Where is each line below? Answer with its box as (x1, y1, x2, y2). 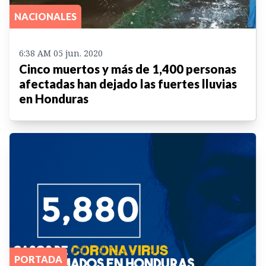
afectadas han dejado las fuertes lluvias (19, 76, 237, 91)
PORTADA (14, 254, 62, 265)
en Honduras (19, 91, 88, 106)
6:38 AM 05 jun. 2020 (19, 47, 103, 59)
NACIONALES (14, 10, 77, 22)
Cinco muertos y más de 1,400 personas (19, 61, 236, 76)
